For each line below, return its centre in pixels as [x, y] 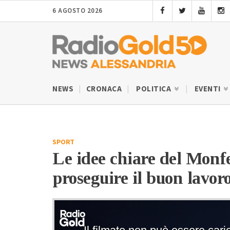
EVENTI [208, 89]
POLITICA [155, 89]
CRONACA [104, 89]
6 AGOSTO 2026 [78, 11]
